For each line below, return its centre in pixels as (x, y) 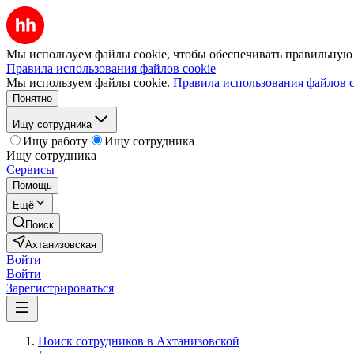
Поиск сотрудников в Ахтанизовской (139, 341)
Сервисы (30, 169)
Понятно (32, 98)
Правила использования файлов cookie (111, 68)
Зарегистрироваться (60, 288)
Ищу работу (55, 141)
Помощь (32, 185)
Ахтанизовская (61, 245)
